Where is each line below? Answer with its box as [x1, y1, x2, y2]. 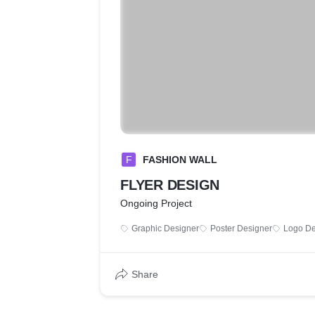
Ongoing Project [120, 198, 192, 209]
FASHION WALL [143, 154, 217, 165]
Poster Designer [210, 224, 272, 233]
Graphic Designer [131, 224, 199, 233]
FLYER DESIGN [120, 177, 219, 193]
